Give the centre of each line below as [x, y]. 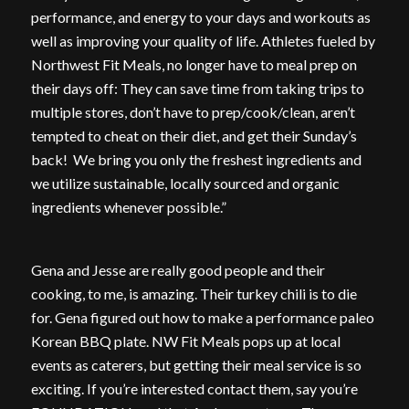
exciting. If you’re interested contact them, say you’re [194, 389]
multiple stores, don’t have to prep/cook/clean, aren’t [193, 111]
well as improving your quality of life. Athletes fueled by [203, 40]
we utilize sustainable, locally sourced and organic [185, 183]
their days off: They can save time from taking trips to [197, 88]
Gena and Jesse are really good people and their [178, 270]
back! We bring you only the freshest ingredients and [196, 159]
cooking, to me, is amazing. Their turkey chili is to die [194, 294]
